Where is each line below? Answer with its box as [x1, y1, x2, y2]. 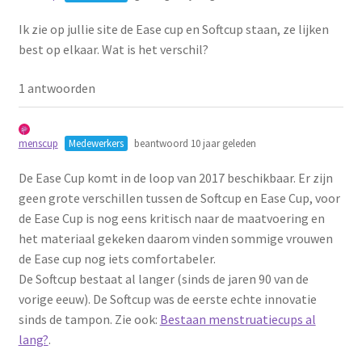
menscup [18, 136, 58, 150]
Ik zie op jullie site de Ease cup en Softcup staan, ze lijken [18, 21, 329, 38]
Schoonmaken [18, 14, 98, 31]
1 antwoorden [18, 79, 95, 96]
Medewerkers [68, 136, 124, 150]
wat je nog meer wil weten [18, 142, 163, 159]
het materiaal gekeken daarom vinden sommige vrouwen [18, 229, 333, 246]
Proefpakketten [18, 99, 108, 116]
